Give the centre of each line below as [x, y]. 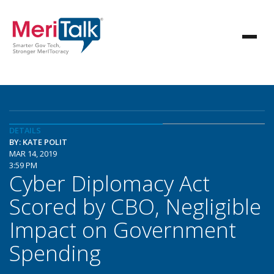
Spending [55, 253]
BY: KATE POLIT [38, 142]
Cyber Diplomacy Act [109, 183]
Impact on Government [123, 229]
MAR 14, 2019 [33, 154]
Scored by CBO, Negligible [135, 206]
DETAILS [25, 130]
